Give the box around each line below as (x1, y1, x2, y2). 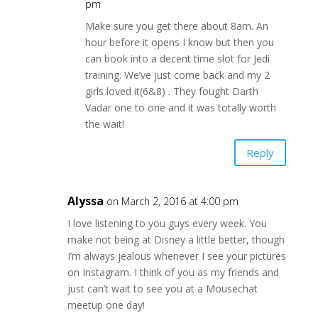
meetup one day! (67, 298, 145, 312)
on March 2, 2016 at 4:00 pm (106, 194, 238, 209)
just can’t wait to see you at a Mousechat (67, 282, 258, 296)
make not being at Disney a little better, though (67, 233, 285, 247)
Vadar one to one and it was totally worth (84, 101, 276, 115)
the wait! (84, 117, 124, 131)
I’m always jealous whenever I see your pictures (67, 249, 286, 263)
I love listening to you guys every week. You (67, 216, 267, 231)
